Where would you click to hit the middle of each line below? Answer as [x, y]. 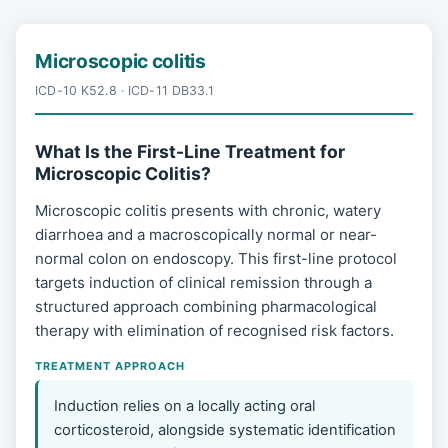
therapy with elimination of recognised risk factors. [215, 331]
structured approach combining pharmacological [206, 307]
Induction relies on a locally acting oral [185, 405]
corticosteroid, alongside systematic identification [225, 429]
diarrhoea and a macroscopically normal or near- [206, 235]
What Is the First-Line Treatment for [190, 151]
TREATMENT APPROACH [110, 365]
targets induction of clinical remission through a [204, 283]
